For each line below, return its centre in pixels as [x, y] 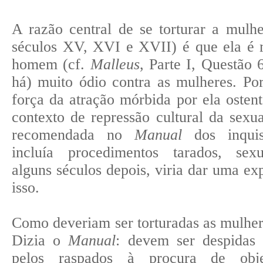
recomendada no [73, 134]
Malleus [115, 64]
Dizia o [40, 240]
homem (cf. [51, 64]
